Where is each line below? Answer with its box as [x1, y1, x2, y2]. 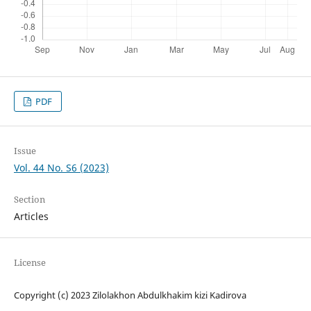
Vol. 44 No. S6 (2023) [13, 161, 109, 175]
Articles [13, 210, 49, 224]
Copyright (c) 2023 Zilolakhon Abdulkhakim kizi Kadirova [13, 289, 246, 302]
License [13, 256, 46, 269]
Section [13, 193, 45, 206]
